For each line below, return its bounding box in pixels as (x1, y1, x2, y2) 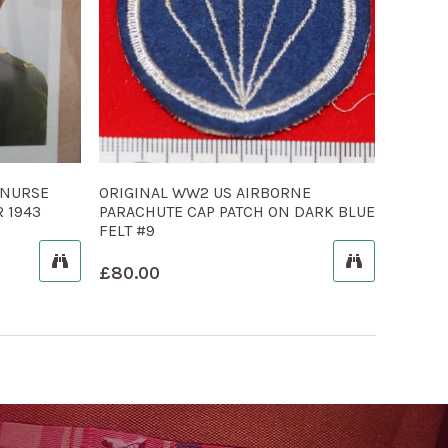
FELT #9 (98, 221, 155, 241)
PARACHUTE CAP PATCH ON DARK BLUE (98, 202, 375, 222)
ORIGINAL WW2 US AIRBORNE (98, 183, 311, 203)
